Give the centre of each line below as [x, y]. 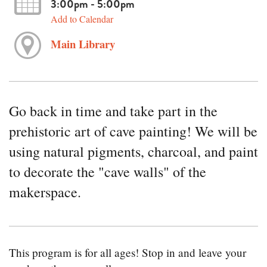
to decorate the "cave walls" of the [108, 172]
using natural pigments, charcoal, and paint [133, 152]
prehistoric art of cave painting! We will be [133, 131]
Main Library [83, 44]
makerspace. [45, 192]
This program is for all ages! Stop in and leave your [128, 253]
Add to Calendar [82, 19]
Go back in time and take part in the [113, 111]
